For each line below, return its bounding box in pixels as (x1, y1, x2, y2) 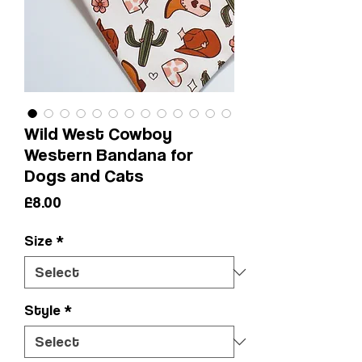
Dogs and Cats (24, 164, 144, 186)
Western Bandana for (24, 143, 193, 165)
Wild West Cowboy (24, 122, 172, 144)
